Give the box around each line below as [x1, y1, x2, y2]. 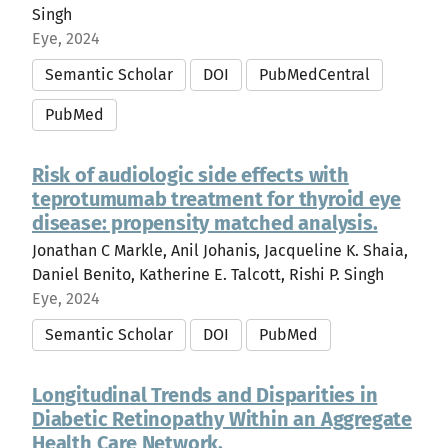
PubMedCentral [259, 65, 370, 84]
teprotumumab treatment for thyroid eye [32, 187, 401, 211]
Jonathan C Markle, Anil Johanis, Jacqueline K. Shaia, [32, 241, 408, 260]
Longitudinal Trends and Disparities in [32, 383, 378, 407]
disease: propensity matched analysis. [32, 211, 378, 235]
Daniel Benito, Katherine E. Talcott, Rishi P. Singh [32, 265, 384, 284]
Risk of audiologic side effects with [32, 163, 349, 187]
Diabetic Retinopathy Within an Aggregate [32, 407, 412, 431]
